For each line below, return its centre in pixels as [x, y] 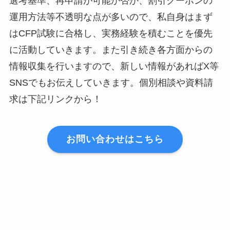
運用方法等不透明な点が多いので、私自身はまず [111, 17]
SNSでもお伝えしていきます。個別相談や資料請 [111, 82]
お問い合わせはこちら [115, 139]
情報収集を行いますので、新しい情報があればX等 [114, 66]
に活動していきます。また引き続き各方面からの [111, 50]
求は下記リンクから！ [55, 99]
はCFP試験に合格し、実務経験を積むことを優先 [111, 33]
